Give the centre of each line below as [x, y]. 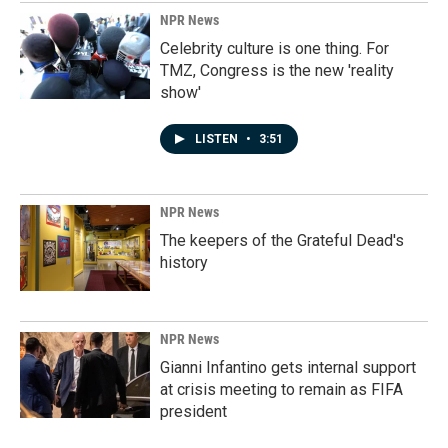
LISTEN [218, 139]
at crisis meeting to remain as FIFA [281, 389]
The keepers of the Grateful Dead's [282, 240]
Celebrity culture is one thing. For [274, 48]
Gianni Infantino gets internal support [288, 367]
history [184, 262]
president [193, 411]
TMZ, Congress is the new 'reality [277, 70]
